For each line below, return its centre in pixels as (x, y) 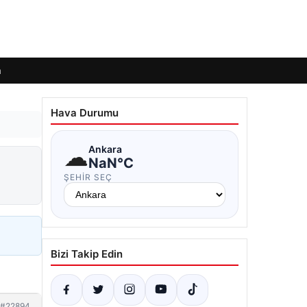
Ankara (105, 149)
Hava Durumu (85, 113)
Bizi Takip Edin (87, 254)
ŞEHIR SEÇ (88, 177)
